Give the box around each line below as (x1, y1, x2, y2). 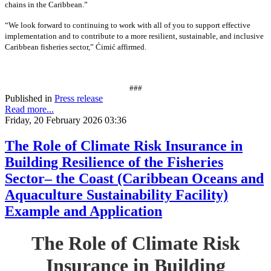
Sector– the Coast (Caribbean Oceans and (5, 170, 264, 186)
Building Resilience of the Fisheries (5, 154, 223, 170)
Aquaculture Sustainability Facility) (5, 186, 228, 203)
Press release (54, 93, 103, 103)
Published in (5, 93, 52, 103)
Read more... (5, 103, 54, 114)
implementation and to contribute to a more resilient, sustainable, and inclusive (5, 31, 264, 41)
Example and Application (5, 203, 162, 219)
